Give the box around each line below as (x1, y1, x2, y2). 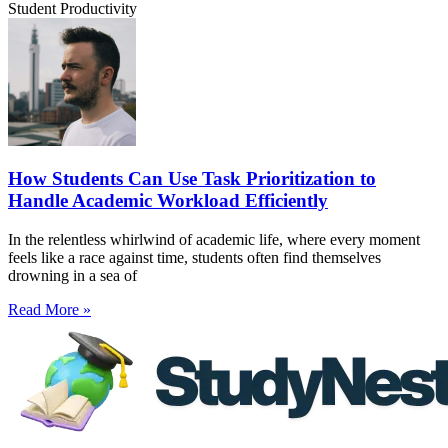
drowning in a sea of (8, 267, 137, 284)
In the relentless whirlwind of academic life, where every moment (8, 231, 420, 248)
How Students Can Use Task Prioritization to (8, 168, 376, 190)
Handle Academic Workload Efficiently (8, 190, 328, 212)
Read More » (8, 301, 91, 318)
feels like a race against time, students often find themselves (8, 249, 381, 266)
